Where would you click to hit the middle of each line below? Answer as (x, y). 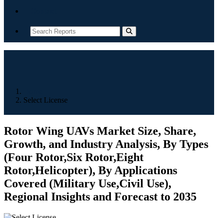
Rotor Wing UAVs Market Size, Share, (100, 131)
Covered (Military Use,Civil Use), (88, 183)
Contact (43, 11)
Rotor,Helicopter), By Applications (91, 170)
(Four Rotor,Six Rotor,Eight (74, 157)
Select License (45, 100)
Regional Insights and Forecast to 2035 (100, 196)
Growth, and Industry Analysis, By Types (106, 144)
